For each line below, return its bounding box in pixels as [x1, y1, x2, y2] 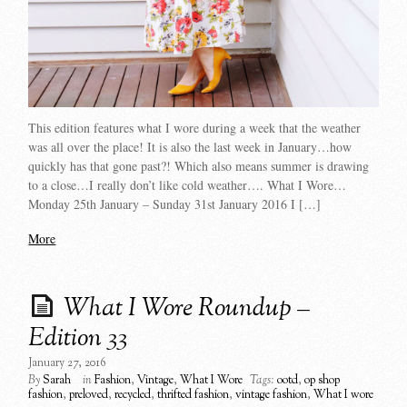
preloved [69, 386, 109, 403]
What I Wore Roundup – [64, 290, 311, 327]
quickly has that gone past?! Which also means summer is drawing [28, 157, 370, 175]
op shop [304, 372, 341, 389]
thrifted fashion [157, 386, 230, 403]
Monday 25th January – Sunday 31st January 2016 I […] [28, 195, 322, 213]
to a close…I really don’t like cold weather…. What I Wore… [28, 176, 347, 194]
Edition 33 [28, 320, 128, 357]
